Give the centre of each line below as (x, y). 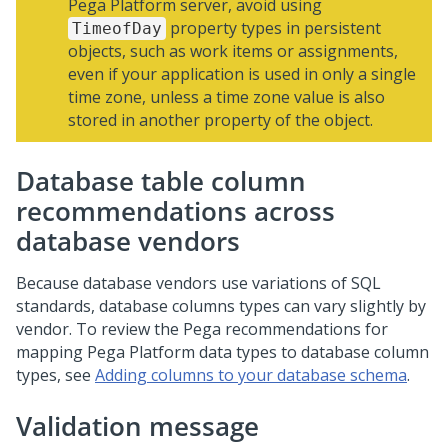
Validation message (137, 426)
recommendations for (304, 329)
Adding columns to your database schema (251, 375)
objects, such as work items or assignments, (233, 51)
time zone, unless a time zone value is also (226, 97)
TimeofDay (117, 28)
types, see (55, 375)
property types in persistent (273, 28)
